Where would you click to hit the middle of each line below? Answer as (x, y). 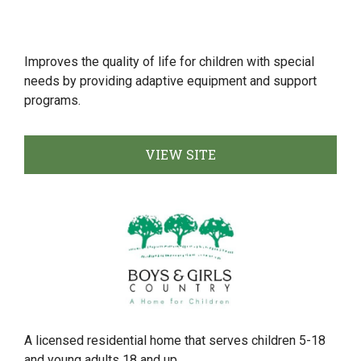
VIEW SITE (180, 154)
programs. (52, 100)
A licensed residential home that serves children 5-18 (175, 340)
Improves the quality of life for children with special (169, 62)
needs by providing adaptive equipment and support (170, 81)
